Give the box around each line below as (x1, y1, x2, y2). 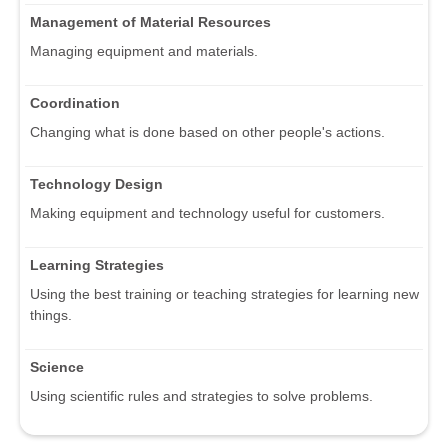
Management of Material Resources (30, 13, 271, 30)
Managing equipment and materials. (30, 42, 258, 59)
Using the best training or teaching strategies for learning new (30, 285, 419, 302)
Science (30, 358, 84, 375)
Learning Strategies (30, 256, 164, 273)
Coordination (30, 94, 120, 111)
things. (30, 306, 72, 323)
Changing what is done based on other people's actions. (30, 123, 385, 140)
